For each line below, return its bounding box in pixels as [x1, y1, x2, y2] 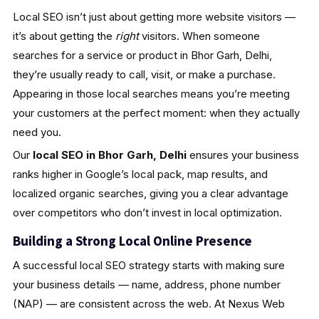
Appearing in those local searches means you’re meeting [12, 86, 290, 100]
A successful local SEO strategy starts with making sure [12, 258, 285, 272]
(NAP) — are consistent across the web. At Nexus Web [12, 296, 285, 310]
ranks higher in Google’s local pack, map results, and [12, 167, 268, 181]
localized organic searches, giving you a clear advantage [12, 186, 288, 200]
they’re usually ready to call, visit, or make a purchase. [12, 67, 276, 81]
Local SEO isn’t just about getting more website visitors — [12, 9, 296, 23]
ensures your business [186, 147, 299, 162]
